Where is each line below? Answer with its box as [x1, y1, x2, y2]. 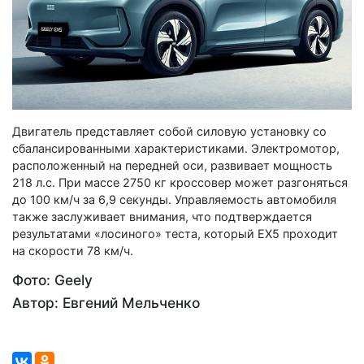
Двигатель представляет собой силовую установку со [12, 124, 327, 139]
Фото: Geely [12, 271, 93, 289]
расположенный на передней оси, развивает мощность [12, 158, 332, 173]
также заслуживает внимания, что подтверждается [12, 210, 312, 224]
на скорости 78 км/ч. [12, 244, 133, 258]
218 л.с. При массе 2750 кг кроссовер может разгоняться [12, 175, 348, 190]
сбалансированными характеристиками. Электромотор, [12, 141, 340, 156]
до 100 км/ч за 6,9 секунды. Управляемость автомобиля [12, 193, 336, 207]
